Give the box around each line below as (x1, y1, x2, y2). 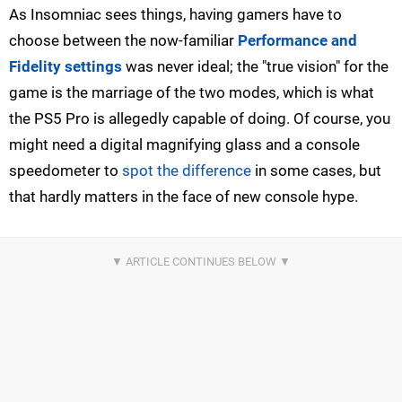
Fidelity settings (9, 57, 122, 75)
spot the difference (122, 161, 251, 179)
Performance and (238, 31, 357, 49)
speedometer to (9, 161, 122, 179)
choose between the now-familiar (9, 31, 238, 49)
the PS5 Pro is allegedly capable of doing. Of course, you (9, 109, 390, 127)
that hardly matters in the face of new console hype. (9, 187, 358, 205)
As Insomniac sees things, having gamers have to (9, 4, 342, 23)
